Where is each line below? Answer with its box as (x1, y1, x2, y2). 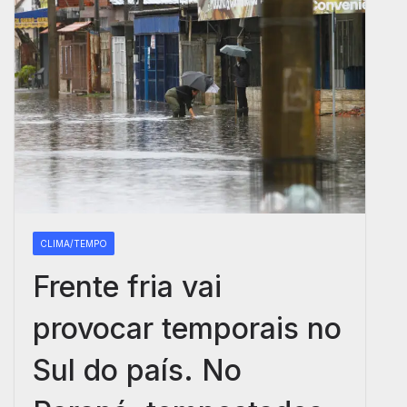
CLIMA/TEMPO (40, 238, 107, 250)
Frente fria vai (33, 269, 222, 305)
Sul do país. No (33, 352, 242, 389)
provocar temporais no (33, 311, 342, 347)
